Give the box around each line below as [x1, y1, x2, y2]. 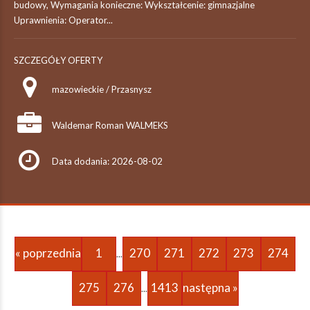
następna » [182, 280, 238, 295]
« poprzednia [15, 246, 81, 260]
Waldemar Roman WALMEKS [52, 120, 168, 131]
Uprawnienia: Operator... [14, 15, 113, 26]
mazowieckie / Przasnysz [52, 84, 152, 95]
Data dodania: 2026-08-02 [52, 156, 163, 167]
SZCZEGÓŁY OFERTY [14, 55, 102, 66]
